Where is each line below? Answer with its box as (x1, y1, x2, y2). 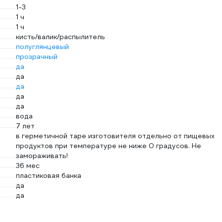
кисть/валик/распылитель (16, 32, 105, 41)
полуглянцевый (16, 42, 69, 51)
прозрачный (16, 52, 57, 61)
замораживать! (16, 151, 68, 160)
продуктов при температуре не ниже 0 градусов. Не (16, 141, 201, 150)
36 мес (16, 161, 40, 170)
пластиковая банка (16, 171, 81, 180)
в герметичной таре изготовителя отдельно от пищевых (16, 131, 215, 140)
